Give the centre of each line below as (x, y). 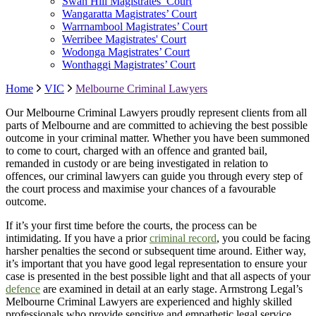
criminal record (183, 238)
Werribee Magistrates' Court (124, 39)
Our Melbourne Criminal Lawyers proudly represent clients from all (156, 113)
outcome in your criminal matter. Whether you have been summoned (158, 138)
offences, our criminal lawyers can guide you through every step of (154, 176)
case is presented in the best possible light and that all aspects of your (158, 276)
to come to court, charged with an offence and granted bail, (136, 151)
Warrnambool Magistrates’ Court (135, 27)
